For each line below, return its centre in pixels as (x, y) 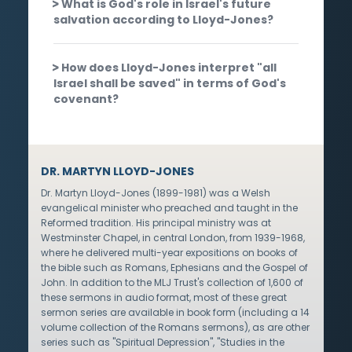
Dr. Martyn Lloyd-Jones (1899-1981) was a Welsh (156, 192)
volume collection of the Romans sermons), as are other (175, 327)
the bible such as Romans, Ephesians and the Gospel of (174, 267)
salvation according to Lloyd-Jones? (163, 19)
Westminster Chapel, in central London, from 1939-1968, (173, 237)
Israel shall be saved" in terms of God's (170, 83)
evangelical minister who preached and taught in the (169, 207)
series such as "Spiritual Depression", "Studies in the (163, 342)
